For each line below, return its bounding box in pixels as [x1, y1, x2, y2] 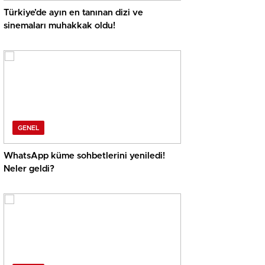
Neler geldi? [4, 164, 54, 174]
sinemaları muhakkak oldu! [4, 21, 115, 31]
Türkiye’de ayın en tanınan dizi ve [4, 8, 143, 18]
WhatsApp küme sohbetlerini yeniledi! [4, 151, 165, 161]
